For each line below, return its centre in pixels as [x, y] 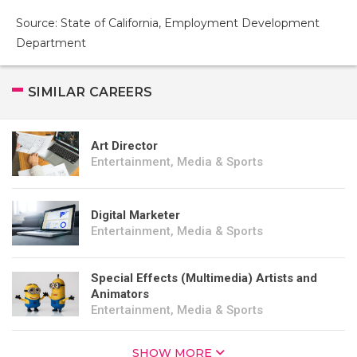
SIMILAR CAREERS [90, 92]
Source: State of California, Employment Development [168, 23]
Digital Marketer [135, 215]
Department [51, 43]
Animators [120, 294]
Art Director [124, 146]
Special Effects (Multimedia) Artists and [204, 278]
